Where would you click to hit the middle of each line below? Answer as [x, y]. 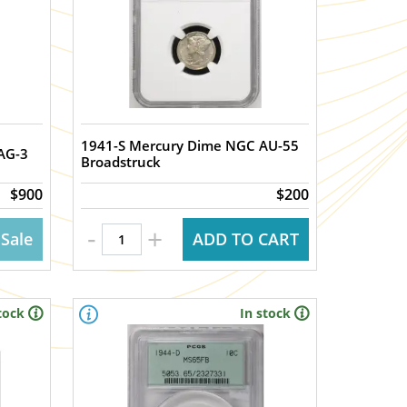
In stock [265, 313]
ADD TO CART [245, 239]
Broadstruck [121, 162]
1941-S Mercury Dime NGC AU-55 [190, 145]
